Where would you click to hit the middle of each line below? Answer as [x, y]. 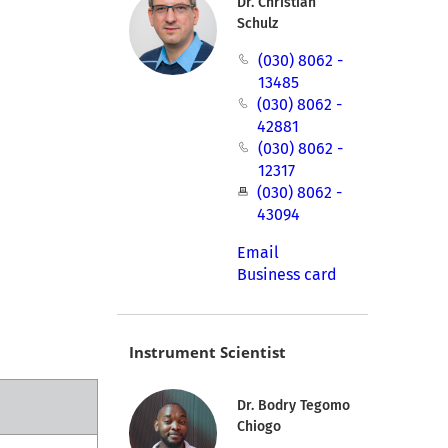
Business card [287, 275]
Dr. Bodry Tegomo [294, 406]
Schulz [258, 24]
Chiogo [259, 427]
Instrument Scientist [207, 352]
